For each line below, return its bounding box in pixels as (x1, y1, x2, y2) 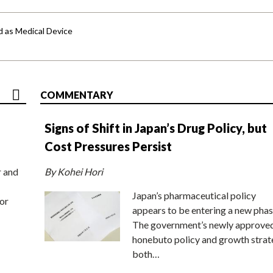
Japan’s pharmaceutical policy (132, 189, 256, 201)
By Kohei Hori (44, 165, 103, 177)
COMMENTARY (40, 88, 113, 101)
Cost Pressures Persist (44, 138, 172, 154)
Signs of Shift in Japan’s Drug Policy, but (44, 120, 267, 135)
